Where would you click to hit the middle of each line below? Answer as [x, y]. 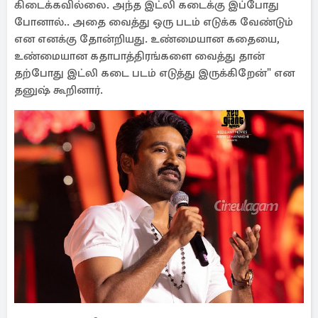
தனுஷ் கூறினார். [59, 90]
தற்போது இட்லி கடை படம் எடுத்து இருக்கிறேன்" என [154, 73]
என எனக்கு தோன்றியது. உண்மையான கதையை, [147, 39]
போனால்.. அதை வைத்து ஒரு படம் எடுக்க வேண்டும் [154, 22]
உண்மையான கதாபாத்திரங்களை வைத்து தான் [139, 56]
